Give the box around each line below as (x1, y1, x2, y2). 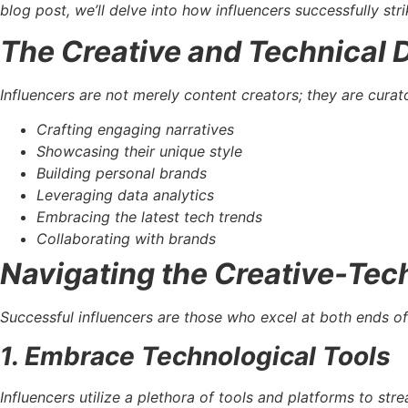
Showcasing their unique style (36, 142, 242, 161)
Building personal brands (36, 164, 207, 183)
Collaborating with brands (36, 229, 216, 249)
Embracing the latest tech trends (36, 208, 262, 227)
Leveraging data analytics (36, 186, 214, 205)
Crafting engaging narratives (36, 120, 234, 139)
